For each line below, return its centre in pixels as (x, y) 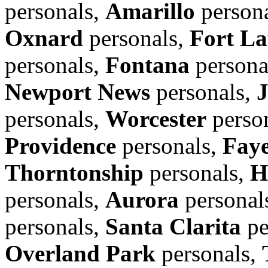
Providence (60, 145)
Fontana (147, 65)
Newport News (77, 92)
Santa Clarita (173, 226)
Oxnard (44, 38)
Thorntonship (74, 172)
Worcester (156, 118)
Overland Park (80, 253)
